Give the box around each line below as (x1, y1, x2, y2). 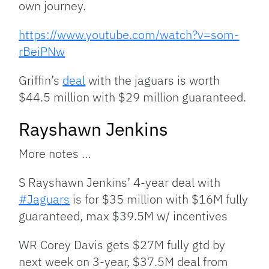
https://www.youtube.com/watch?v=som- (19, 26, 240, 43)
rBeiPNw (19, 43, 65, 60)
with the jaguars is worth (85, 72, 220, 89)
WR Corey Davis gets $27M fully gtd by (19, 237, 226, 253)
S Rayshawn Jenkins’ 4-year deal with (19, 174, 221, 191)
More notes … (19, 145, 91, 162)
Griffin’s (19, 72, 63, 89)
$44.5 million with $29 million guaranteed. (19, 89, 247, 106)
